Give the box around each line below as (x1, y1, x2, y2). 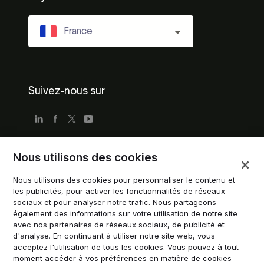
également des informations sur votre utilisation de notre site (13, 209, 238, 218)
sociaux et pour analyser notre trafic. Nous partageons (13, 197, 217, 207)
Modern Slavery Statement (28, 249, 134, 259)
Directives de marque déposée (28, 213, 150, 224)
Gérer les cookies (28, 231, 97, 242)
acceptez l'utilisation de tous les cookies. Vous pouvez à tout (13, 242, 239, 252)
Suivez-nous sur (28, 84, 105, 97)
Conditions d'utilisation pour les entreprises (28, 196, 198, 206)
